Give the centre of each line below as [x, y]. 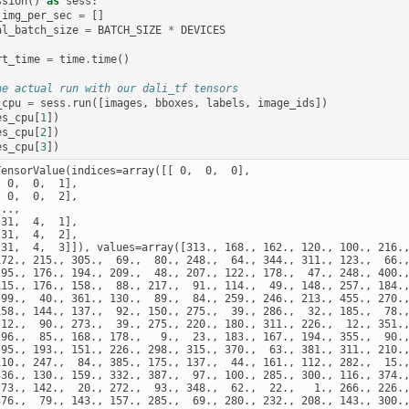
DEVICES [204, 30]
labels [226, 103]
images [124, 103]
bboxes [175, 103]
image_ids [287, 103]
